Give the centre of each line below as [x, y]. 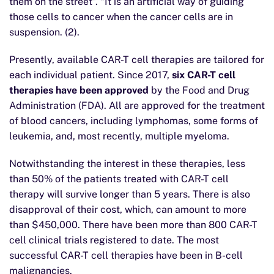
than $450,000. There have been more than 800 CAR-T [133, 225]
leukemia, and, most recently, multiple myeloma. [119, 136]
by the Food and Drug [199, 90]
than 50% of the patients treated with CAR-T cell [119, 179]
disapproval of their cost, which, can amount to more [128, 209]
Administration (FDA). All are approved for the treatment [137, 106]
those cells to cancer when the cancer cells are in [121, 17]
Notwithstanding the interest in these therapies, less [127, 164]
